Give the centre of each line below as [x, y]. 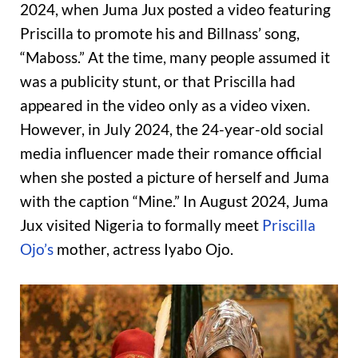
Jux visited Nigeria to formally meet [141, 225]
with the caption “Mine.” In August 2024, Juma [174, 201]
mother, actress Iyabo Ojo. [143, 249]
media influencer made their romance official [171, 153]
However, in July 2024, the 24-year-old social [172, 129]
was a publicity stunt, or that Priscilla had [158, 82]
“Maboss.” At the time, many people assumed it [175, 58]
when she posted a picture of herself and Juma [175, 177]
